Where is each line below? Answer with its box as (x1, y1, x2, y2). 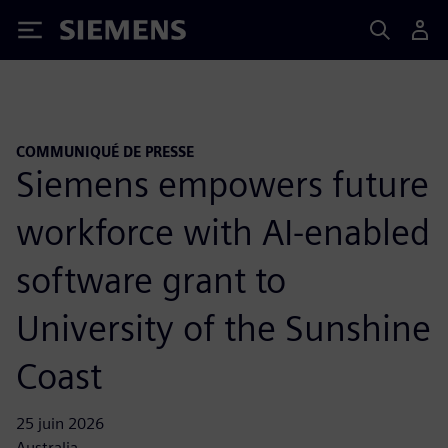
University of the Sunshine (16, 305, 431, 350)
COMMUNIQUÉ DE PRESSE (16, 143, 194, 160)
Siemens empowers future (16, 161, 429, 206)
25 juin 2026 (16, 413, 104, 433)
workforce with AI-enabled (16, 209, 430, 254)
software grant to (16, 257, 286, 302)
